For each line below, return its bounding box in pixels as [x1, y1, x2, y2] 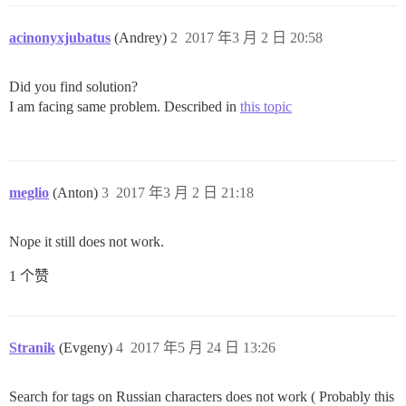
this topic [240, 99, 292, 115]
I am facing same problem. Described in [9, 99, 240, 115]
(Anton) [53, 185, 101, 201]
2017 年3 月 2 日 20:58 [185, 30, 323, 46]
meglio [9, 185, 49, 201]
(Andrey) [114, 30, 170, 46]
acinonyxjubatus [9, 30, 111, 46]
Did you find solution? [9, 79, 138, 95]
